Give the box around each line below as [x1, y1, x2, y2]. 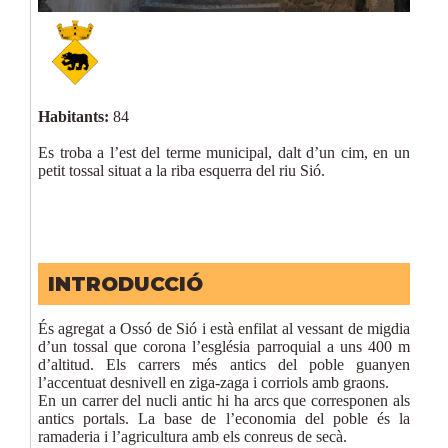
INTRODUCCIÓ [48, 272, 203, 297]
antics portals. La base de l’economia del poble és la [38, 410, 410, 428]
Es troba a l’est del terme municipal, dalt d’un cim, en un [38, 144, 410, 162]
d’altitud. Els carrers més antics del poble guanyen [38, 356, 410, 374]
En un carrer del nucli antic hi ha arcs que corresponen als [38, 392, 410, 410]
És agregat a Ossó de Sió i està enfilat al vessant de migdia [38, 320, 410, 338]
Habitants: [38, 108, 109, 126]
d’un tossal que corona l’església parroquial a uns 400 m [38, 338, 410, 356]
